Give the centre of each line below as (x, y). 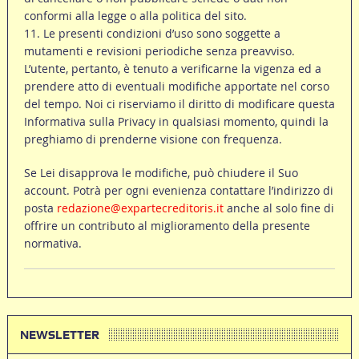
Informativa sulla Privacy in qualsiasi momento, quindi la (176, 122)
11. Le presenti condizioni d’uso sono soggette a (152, 34)
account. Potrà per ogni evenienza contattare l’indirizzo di (178, 191)
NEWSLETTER (59, 335)
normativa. (52, 244)
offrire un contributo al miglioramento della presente (167, 226)
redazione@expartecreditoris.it (140, 208)
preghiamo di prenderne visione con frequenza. (153, 139)
